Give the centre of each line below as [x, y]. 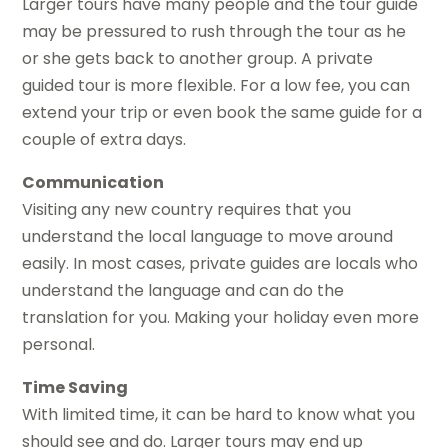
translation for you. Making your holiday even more [221, 317]
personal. [59, 344]
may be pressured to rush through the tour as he [214, 31]
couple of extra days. [104, 139]
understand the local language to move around [208, 236]
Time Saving [75, 387]
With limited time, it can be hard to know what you [219, 414]
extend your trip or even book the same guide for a [222, 112]
